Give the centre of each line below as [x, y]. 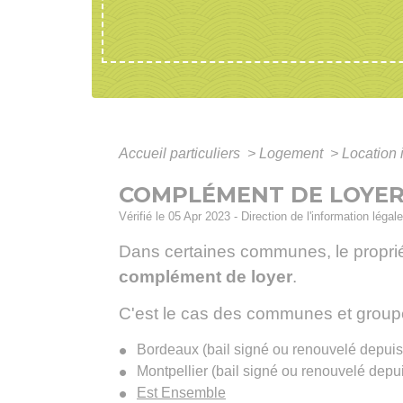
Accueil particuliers [181, 153]
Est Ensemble [181, 392]
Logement [293, 153]
